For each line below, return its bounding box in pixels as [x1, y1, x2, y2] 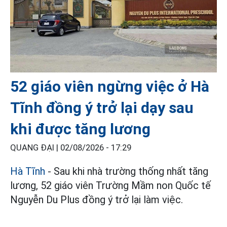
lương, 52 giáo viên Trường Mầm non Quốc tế [10, 179, 211, 192]
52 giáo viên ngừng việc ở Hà [10, 77, 209, 95]
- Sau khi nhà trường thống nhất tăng [45, 165, 208, 177]
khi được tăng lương [10, 120, 150, 138]
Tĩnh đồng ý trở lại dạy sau [10, 98, 194, 117]
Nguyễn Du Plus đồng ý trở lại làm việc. [10, 193, 183, 206]
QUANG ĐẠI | [10, 142, 60, 153]
